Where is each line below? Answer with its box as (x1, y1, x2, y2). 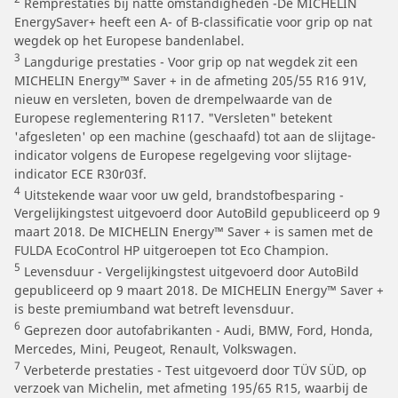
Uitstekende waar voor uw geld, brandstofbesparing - (20, 186, 344, 203)
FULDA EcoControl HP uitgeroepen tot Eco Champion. (14, 242, 329, 259)
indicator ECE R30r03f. (14, 164, 147, 182)
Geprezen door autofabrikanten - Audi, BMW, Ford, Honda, (20, 321, 373, 338)
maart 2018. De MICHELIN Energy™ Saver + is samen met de (14, 223, 373, 241)
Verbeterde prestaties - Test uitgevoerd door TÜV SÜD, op (20, 361, 367, 378)
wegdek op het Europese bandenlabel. (14, 31, 244, 49)
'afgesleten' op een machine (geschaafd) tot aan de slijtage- (14, 127, 376, 145)
